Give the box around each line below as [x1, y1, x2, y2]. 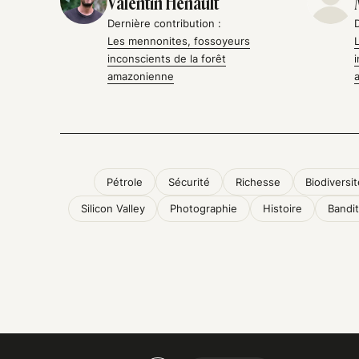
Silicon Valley [80, 202, 145, 216]
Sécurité [167, 175, 210, 189]
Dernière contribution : [107, 16, 222, 30]
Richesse [235, 175, 280, 189]
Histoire [263, 202, 303, 216]
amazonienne [107, 69, 175, 83]
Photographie [170, 202, 238, 216]
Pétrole [106, 175, 143, 189]
